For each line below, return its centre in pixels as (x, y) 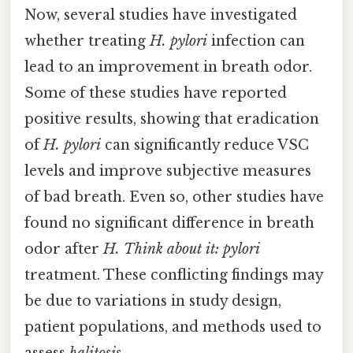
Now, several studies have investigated (161, 15)
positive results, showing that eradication (172, 119)
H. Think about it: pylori (182, 249)
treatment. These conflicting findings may (174, 275)
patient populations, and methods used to (173, 327)
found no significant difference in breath (169, 223)
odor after (64, 249)
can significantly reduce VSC (205, 145)
